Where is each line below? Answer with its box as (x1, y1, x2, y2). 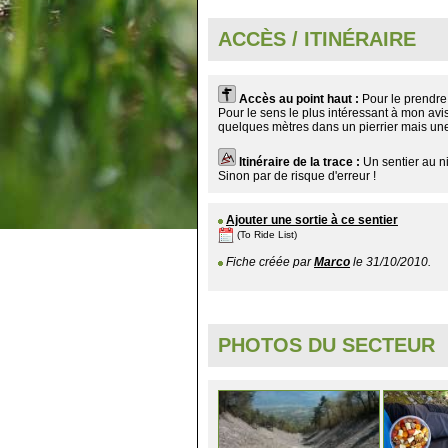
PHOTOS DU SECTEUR (218, 333, 435, 356)
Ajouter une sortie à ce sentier (226, 212, 398, 227)
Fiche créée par (223, 254, 314, 269)
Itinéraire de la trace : (239, 154, 363, 169)
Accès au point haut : (239, 91, 362, 106)
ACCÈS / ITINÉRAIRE (218, 28, 416, 51)
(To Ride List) (237, 228, 297, 240)
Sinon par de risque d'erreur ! (218, 168, 376, 183)
